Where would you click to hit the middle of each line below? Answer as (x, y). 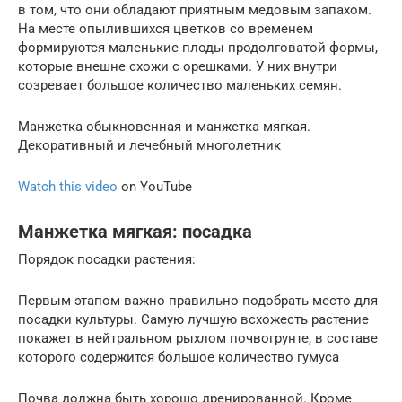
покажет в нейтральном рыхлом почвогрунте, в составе (198, 338)
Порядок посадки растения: (107, 259)
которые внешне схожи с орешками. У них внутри (178, 66)
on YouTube (155, 186)
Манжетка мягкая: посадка (135, 232)
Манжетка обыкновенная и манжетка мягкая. (164, 126)
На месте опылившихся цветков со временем (166, 28)
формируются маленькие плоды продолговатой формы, (198, 47)
